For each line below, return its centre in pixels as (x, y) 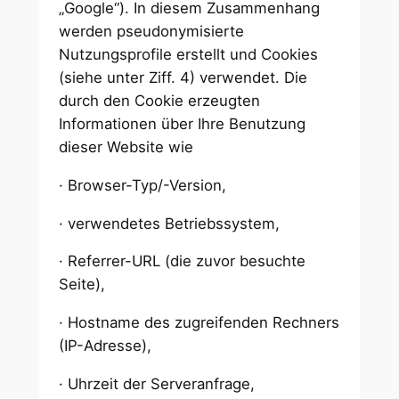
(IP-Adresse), (108, 346)
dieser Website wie (129, 147)
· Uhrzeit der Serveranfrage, (159, 384)
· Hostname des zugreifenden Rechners (199, 323)
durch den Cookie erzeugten (160, 101)
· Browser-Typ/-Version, (145, 185)
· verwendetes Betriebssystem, (172, 223)
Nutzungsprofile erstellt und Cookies (189, 55)
